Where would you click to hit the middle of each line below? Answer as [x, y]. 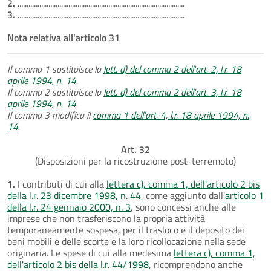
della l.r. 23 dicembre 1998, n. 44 [74, 195]
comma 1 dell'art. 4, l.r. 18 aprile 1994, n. [171, 115]
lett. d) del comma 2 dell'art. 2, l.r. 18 [172, 69]
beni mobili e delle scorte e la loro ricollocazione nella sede [126, 241]
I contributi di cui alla [61, 184]
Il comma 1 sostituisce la [55, 69]
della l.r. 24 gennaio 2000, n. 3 [69, 207]
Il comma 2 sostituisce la [55, 92]
